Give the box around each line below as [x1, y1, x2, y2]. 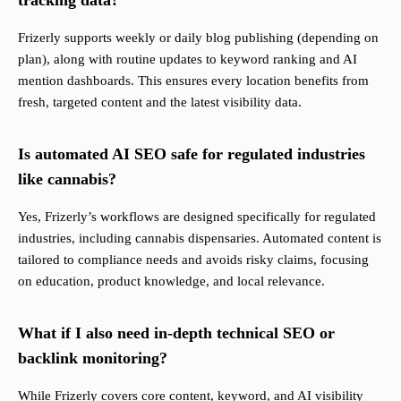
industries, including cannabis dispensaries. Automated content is [18, 231, 381, 246]
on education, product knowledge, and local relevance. [18, 274, 325, 289]
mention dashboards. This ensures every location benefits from [18, 73, 369, 89]
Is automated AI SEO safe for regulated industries [18, 145, 365, 164]
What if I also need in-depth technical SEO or [18, 324, 335, 343]
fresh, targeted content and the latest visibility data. [18, 95, 302, 110]
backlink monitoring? [18, 349, 167, 368]
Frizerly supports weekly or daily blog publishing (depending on [18, 30, 379, 46]
